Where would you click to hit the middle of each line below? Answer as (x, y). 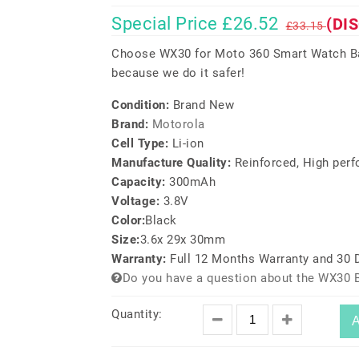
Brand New (203, 105)
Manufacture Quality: (173, 163)
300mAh (192, 182)
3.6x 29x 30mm (182, 240)
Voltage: (137, 201)
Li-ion (188, 143)
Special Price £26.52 (195, 24)
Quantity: (137, 314)
